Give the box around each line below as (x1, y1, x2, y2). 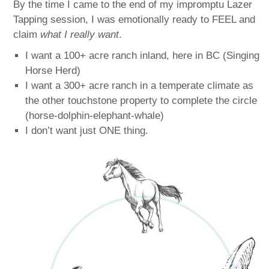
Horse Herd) (25, 64, 81, 76)
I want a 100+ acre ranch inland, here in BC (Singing (25, 49, 260, 61)
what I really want (40, 28, 119, 40)
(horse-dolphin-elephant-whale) (25, 109, 165, 121)
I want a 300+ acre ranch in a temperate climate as (25, 79, 254, 91)
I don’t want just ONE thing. (25, 124, 149, 136)
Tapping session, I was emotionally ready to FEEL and (13, 13, 256, 25)
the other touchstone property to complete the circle (25, 94, 258, 106)
